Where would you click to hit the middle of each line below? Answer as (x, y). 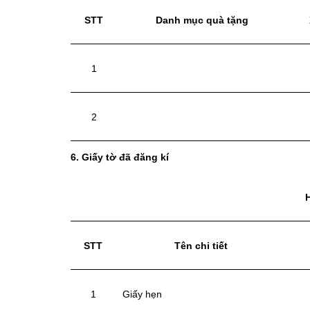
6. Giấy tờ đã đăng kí (120, 157)
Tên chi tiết (201, 246)
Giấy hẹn (142, 294)
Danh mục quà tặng (202, 20)
